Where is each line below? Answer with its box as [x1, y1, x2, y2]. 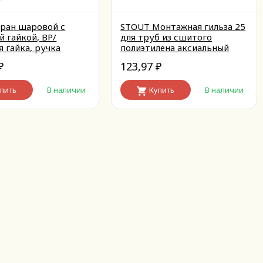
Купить [149, 85, 175, 95]
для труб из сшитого [120, 31, 213, 43]
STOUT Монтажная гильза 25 [120, 21, 246, 32]
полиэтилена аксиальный [120, 42, 230, 53]
